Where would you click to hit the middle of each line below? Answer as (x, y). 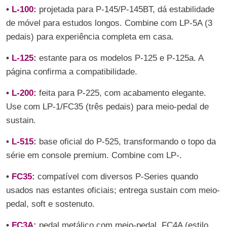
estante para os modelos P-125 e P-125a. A (120, 58)
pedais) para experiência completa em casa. (90, 37)
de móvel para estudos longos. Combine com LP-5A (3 (109, 23)
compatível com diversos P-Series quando (117, 177)
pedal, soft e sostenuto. (50, 204)
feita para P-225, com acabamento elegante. (121, 93)
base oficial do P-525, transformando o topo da (126, 142)
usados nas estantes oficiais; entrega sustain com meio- (113, 190)
